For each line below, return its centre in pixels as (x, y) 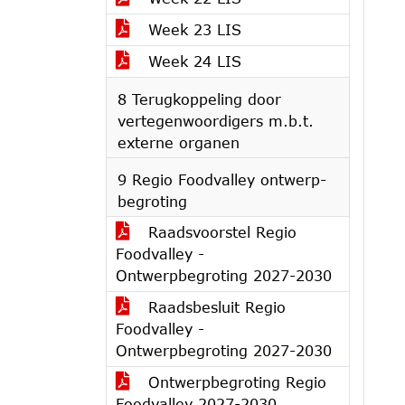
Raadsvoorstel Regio (220, 232)
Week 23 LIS (192, 29)
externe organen (179, 142)
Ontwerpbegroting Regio (235, 382)
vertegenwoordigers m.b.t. (216, 121)
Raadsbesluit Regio (214, 307)
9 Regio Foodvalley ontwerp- (222, 179)
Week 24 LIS (192, 61)
